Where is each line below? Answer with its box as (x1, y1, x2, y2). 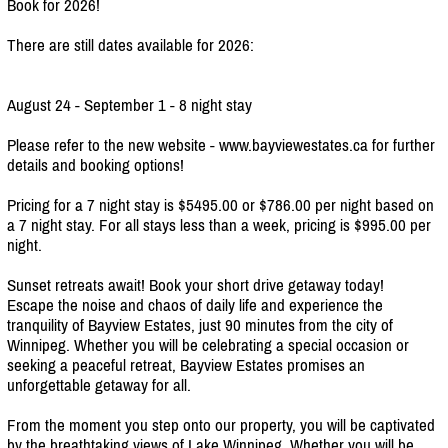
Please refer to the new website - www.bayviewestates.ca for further (7, 134, 435, 155)
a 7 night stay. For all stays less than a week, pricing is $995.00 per (7, 214, 431, 235)
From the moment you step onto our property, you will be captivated (7, 414, 435, 435)
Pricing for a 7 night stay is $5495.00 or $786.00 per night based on (7, 194, 434, 215)
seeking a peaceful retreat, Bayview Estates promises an (7, 354, 365, 375)
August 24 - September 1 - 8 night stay (7, 94, 252, 115)
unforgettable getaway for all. (7, 374, 191, 395)
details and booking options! (7, 154, 184, 175)
